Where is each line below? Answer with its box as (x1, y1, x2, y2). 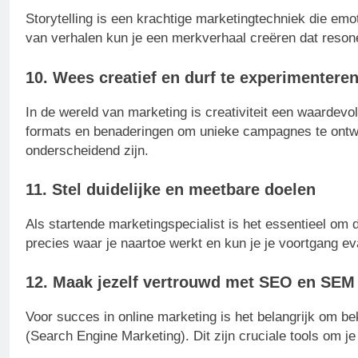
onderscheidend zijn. (26, 142, 149, 158)
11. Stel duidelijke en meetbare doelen (26, 181, 316, 198)
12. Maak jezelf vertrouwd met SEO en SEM (26, 273, 355, 292)
